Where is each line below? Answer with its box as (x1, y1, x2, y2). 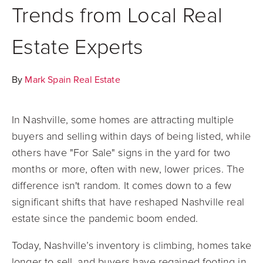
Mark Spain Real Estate (25, 74, 120, 86)
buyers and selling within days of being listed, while (12, 130, 251, 143)
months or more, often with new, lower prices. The (12, 163, 245, 176)
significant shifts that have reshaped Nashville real (12, 195, 244, 208)
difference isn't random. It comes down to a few (12, 179, 232, 192)
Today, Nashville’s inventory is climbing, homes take (12, 239, 251, 252)
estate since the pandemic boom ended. (12, 212, 198, 225)
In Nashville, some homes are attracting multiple (12, 113, 234, 126)
